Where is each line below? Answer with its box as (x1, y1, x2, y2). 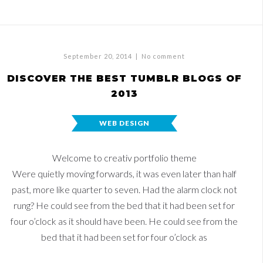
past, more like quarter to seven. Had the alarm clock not (11, 184, 237, 195)
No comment (141, 52, 185, 60)
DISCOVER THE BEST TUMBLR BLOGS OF (6, 73, 242, 84)
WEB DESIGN (99, 119, 150, 127)
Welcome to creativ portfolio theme (52, 152, 197, 163)
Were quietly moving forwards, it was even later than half (12, 168, 237, 179)
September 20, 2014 (63, 52, 132, 60)
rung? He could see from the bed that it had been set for (14, 200, 235, 211)
